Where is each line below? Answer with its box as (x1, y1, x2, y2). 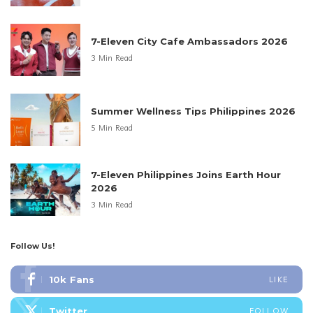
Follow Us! (10, 240, 54, 251)
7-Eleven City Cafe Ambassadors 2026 (91, 36, 288, 48)
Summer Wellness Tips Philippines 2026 (91, 105, 296, 117)
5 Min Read (91, 123, 133, 133)
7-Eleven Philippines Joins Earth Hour (91, 168, 281, 180)
